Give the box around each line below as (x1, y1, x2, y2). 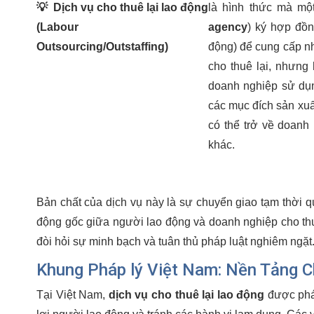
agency (208, 20, 248, 33)
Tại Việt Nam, (36, 288, 109, 301)
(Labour (36, 20, 78, 33)
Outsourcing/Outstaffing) (36, 40, 168, 53)
